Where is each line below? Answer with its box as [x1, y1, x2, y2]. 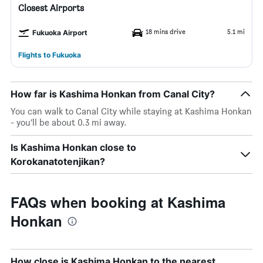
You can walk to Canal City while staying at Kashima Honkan [11, 106, 252, 117]
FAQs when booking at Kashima [11, 192, 225, 212]
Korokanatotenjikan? [11, 156, 105, 167]
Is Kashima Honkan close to [11, 141, 136, 153]
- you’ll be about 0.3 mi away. [11, 117, 127, 128]
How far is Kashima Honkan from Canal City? [11, 88, 215, 100]
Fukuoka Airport [32, 28, 87, 37]
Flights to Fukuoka [18, 50, 81, 59]
